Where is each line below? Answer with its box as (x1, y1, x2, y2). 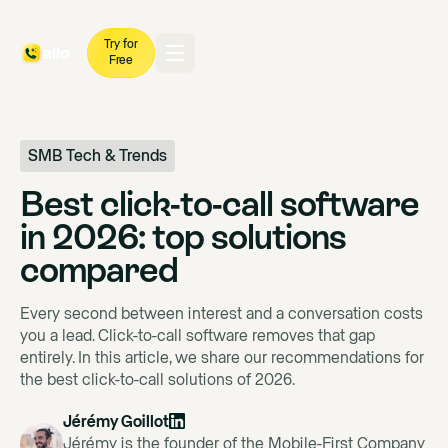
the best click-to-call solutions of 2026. (20, 371, 295, 388)
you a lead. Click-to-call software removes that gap (20, 327, 375, 344)
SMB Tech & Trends (28, 147, 167, 164)
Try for (104, 39, 138, 51)
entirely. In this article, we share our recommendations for (20, 349, 424, 366)
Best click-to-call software (20, 183, 419, 224)
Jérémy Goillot (63, 414, 170, 431)
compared (20, 249, 178, 290)
